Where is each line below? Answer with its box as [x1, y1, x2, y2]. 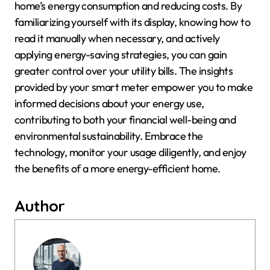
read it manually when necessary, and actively [14, 31, 220, 45]
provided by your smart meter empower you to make [14, 80, 253, 94]
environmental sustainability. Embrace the [14, 128, 203, 143]
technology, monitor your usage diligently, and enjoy [14, 145, 246, 159]
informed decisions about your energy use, [14, 96, 204, 110]
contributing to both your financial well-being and [14, 112, 236, 127]
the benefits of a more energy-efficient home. [14, 161, 221, 175]
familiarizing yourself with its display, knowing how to [14, 14, 251, 29]
